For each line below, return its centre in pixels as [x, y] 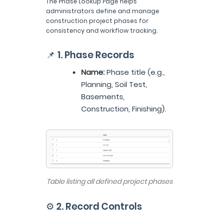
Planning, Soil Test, [114, 85]
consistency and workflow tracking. [102, 31]
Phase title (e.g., [135, 72]
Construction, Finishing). [124, 109]
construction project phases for [97, 21]
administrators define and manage [103, 11]
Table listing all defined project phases [109, 182]
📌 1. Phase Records [90, 55]
